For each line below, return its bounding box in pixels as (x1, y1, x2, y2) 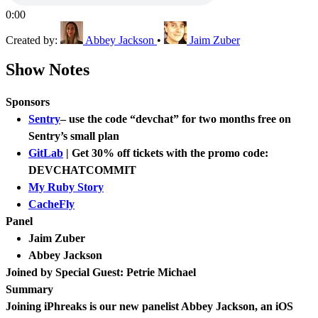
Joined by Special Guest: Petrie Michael (6, 266, 196, 279)
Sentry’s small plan (28, 130, 119, 143)
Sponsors (6, 96, 50, 109)
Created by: (6, 33, 60, 46)
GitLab (28, 147, 63, 160)
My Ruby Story (28, 181, 104, 194)
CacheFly (28, 198, 75, 211)
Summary (6, 283, 53, 296)
